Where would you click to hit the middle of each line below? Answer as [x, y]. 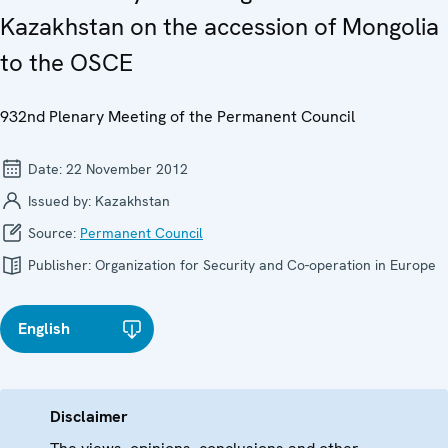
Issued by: [59, 200]
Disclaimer [89, 416]
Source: [52, 232]
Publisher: [59, 264]
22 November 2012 [127, 168]
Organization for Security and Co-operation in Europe [265, 264]
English [44, 328]
